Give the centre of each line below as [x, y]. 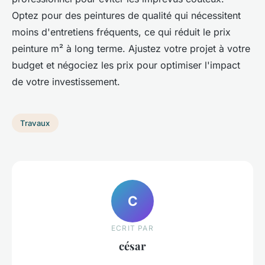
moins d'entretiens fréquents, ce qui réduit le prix [121, 32]
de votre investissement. [66, 82]
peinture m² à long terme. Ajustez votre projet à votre [131, 49]
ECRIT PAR [132, 228]
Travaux [35, 123]
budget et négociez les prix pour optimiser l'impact [126, 65]
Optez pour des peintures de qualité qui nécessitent [126, 16]
